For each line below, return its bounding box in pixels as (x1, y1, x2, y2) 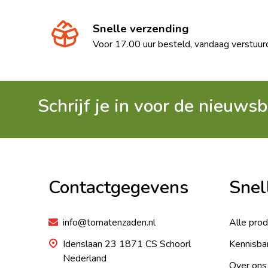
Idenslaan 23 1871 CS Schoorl (63, 237, 160, 251)
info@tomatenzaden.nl (63, 215, 156, 229)
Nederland (63, 251, 106, 265)
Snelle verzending (93, 20, 189, 36)
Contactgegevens (48, 175, 188, 200)
